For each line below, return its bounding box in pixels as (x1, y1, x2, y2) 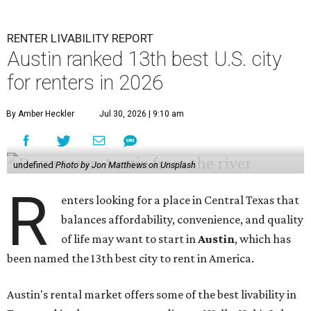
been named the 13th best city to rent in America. (7, 251, 254, 266)
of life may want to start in (61, 232, 199, 246)
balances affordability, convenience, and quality (61, 212, 304, 227)
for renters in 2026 (7, 71, 163, 95)
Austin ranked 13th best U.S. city (7, 47, 282, 72)
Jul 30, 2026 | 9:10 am (99, 109, 184, 119)
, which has (235, 232, 292, 246)
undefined (12, 160, 56, 171)
